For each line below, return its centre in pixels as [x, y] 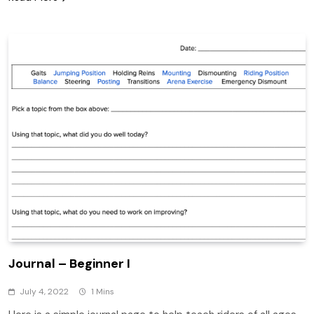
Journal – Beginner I [69, 264]
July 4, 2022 [44, 292]
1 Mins [103, 292]
